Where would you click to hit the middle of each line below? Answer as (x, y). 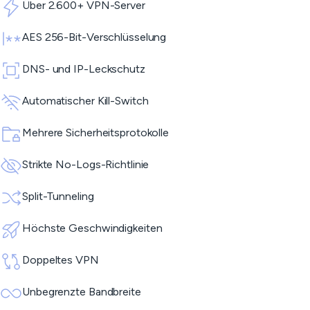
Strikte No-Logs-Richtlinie (86, 164)
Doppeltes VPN (61, 260)
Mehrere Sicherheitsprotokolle (96, 133)
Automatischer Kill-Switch (85, 101)
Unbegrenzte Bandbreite (82, 292)
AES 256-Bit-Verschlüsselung (94, 37)
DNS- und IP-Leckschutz (84, 69)
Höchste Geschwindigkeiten (92, 228)
